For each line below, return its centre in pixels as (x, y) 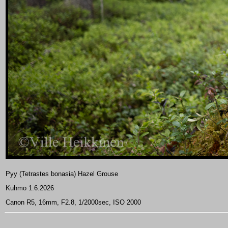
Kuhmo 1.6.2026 (30, 188)
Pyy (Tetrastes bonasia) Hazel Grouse (62, 174)
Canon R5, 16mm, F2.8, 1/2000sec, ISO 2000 (73, 202)
